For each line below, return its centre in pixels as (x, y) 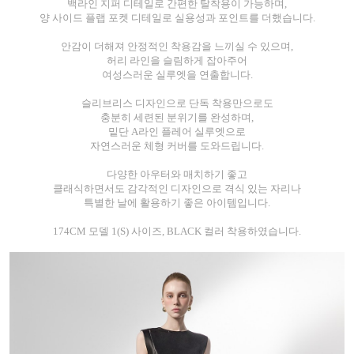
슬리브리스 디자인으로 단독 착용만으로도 (177, 104)
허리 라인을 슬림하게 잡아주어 (177, 61)
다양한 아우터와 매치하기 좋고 (177, 175)
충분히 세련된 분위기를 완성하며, (177, 118)
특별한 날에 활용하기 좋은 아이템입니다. (177, 203)
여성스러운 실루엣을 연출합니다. (177, 75)
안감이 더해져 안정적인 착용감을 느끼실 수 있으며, (177, 47)
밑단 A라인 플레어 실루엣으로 (177, 132)
